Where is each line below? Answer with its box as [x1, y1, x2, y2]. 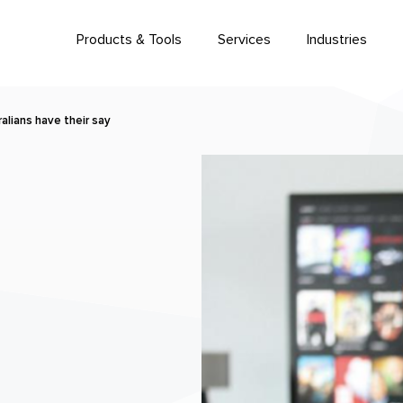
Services [218, 31, 271, 49]
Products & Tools [76, 31, 182, 49]
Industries [307, 31, 367, 49]
